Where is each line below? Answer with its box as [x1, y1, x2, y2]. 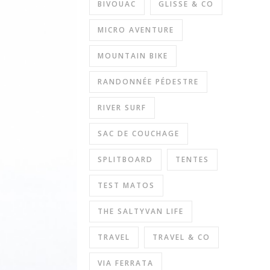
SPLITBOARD [98, 154, 153, 165]
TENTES [175, 154, 209, 165]
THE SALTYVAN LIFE [98, 206, 184, 216]
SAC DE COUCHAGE [98, 128, 180, 139]
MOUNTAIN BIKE [98, 50, 168, 61]
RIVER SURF [98, 102, 146, 113]
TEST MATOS [98, 180, 155, 190]
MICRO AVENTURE [98, 24, 174, 35]
